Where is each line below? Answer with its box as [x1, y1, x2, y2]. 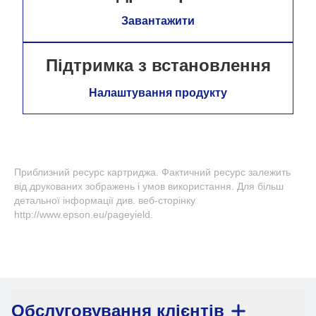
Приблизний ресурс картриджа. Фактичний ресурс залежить [14, 166, 291, 178]
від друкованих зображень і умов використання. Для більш [14, 180, 284, 192]
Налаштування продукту [89, 86, 227, 99]
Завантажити [121, 14, 195, 27]
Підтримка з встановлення [45, 55, 271, 75]
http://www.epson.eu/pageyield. [14, 208, 153, 220]
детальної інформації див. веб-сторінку [14, 194, 195, 206]
